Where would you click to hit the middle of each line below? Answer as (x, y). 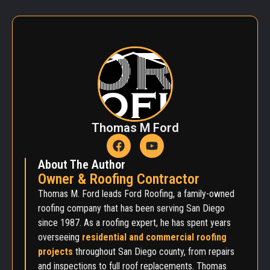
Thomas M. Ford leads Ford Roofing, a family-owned (136, 193)
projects (55, 251)
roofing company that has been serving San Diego (131, 208)
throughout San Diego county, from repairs (155, 251)
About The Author (82, 164)
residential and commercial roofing (154, 237)
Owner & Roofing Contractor (119, 179)
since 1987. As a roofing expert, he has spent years (134, 222)
